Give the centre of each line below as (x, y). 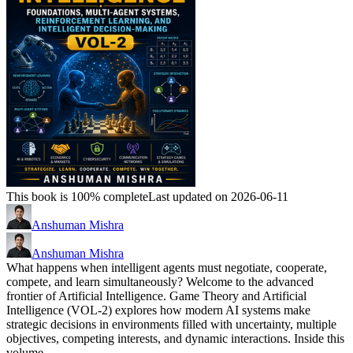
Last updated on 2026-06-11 (218, 197)
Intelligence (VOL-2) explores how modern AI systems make (158, 310)
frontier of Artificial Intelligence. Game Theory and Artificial (156, 296)
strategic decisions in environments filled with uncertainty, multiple (171, 325)
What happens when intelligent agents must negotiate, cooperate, (167, 268)
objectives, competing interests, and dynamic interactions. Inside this (175, 339)
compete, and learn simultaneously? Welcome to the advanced (160, 282)
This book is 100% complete (77, 197)
